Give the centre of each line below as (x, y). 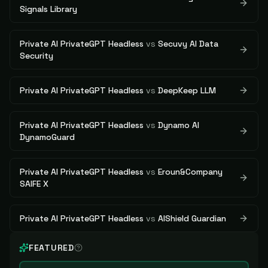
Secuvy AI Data (188, 44)
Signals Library (48, 9)
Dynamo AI (179, 125)
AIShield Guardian (192, 218)
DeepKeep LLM (187, 90)
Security (36, 56)
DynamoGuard (47, 137)
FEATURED (51, 248)
